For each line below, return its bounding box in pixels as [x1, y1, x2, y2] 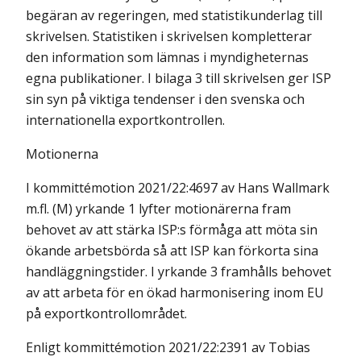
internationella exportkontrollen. [26, 111, 225, 129]
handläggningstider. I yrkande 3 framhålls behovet [26, 263, 331, 280]
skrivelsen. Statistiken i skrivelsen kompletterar [26, 27, 312, 45]
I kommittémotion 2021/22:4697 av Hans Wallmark [26, 179, 330, 197]
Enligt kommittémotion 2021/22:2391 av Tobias [26, 338, 310, 356]
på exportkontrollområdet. [26, 305, 187, 322]
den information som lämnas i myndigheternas [26, 48, 309, 66]
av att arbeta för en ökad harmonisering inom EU [26, 284, 324, 301]
